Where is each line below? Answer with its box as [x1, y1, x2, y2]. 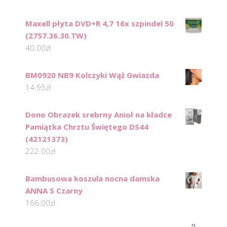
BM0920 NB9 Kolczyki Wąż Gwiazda [25, 70, 159, 81]
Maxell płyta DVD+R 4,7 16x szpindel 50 [25, 18, 174, 29]
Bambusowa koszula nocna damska [25, 173, 160, 184]
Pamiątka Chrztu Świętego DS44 [25, 122, 148, 132]
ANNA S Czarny [25, 185, 83, 196]
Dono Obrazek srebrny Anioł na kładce [25, 109, 172, 120]
